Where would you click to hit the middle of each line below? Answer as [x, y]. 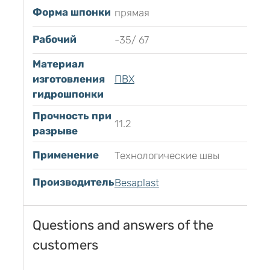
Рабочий [54, 39]
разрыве [55, 131]
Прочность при [72, 116]
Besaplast [137, 183]
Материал [58, 64]
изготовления [68, 79]
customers [65, 245]
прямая [132, 13]
